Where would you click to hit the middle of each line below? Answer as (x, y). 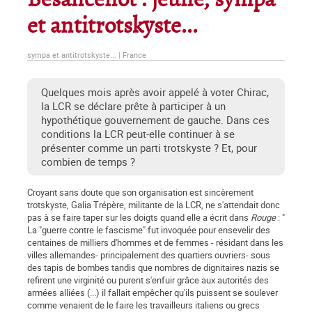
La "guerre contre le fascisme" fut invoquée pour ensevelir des (149, 230)
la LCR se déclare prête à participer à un (133, 106)
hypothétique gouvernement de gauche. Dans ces (155, 120)
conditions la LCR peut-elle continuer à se (138, 134)
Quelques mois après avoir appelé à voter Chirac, (155, 92)
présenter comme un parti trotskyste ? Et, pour (149, 148)
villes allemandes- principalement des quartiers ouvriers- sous (149, 255)
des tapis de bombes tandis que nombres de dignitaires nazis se (153, 268)
